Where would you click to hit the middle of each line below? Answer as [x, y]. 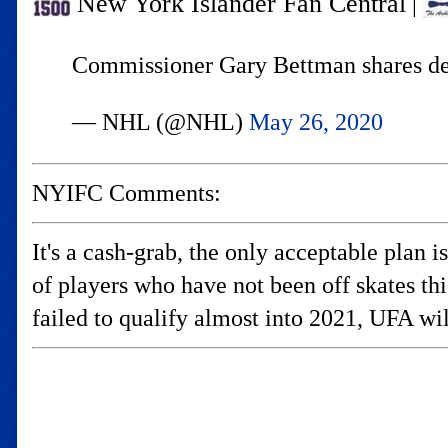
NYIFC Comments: [126, 193]
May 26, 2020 [316, 122]
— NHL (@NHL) [160, 122]
